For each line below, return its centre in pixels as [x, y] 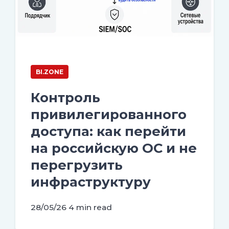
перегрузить [77, 165]
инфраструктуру [91, 181]
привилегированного [109, 114]
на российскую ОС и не [114, 148]
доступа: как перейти [108, 131]
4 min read [90, 207]
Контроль [65, 97]
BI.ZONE [50, 72]
